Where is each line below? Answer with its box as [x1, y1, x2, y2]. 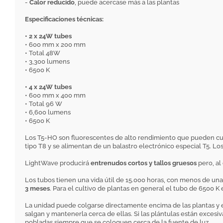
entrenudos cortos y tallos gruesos [91, 159, 197, 167]
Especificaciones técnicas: [25, 15, 104, 23]
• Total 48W [25, 49, 60, 57]
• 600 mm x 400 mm [25, 92, 86, 100]
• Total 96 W [25, 100, 62, 108]
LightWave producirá [25, 159, 91, 167]
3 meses [25, 185, 50, 193]
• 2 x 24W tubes [25, 32, 72, 40]
